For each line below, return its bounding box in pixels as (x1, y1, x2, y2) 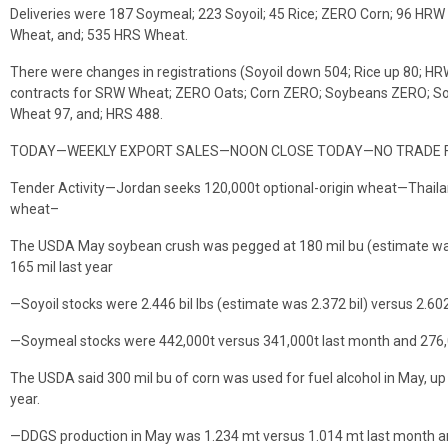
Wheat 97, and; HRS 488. (10, 105, 163, 122)
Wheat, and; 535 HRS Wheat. (10, 26, 188, 43)
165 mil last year (10, 258, 113, 275)
